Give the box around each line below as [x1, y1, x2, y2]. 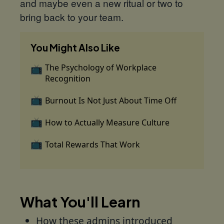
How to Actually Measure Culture [44, 116, 169, 128]
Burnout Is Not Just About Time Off [44, 94, 176, 106]
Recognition [44, 72, 90, 84]
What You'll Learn [20, 192, 140, 211]
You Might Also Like [30, 41, 120, 53]
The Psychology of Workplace [44, 61, 156, 73]
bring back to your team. [20, 9, 123, 23]
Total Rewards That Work [44, 138, 140, 150]
